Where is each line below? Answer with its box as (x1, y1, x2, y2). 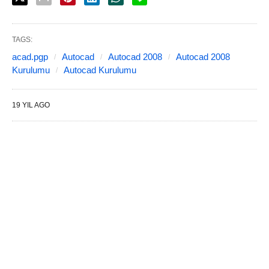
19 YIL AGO (12, 100, 50, 109)
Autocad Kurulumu (64, 64, 136, 75)
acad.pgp (12, 51, 48, 62)
